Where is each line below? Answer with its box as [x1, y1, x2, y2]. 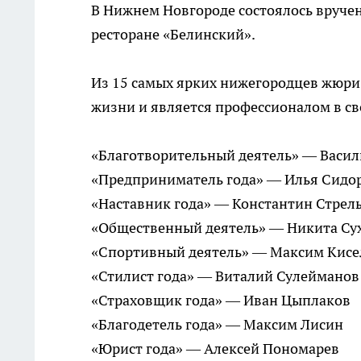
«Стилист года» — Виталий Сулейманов [91, 267, 359, 285]
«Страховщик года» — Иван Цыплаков [91, 291, 351, 309]
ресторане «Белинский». [91, 25, 255, 44]
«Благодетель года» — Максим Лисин [91, 315, 343, 334]
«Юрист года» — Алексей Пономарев [91, 339, 339, 358]
